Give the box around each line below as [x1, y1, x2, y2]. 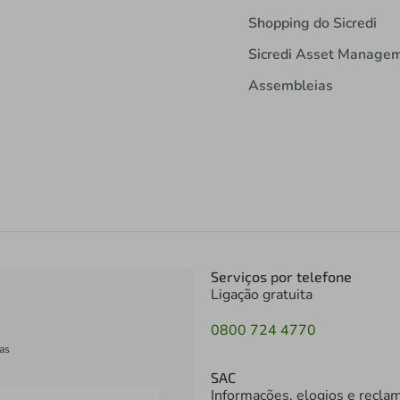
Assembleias [247, 76, 333, 96]
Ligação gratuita [211, 285, 312, 305]
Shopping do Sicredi [247, 13, 377, 34]
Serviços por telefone [211, 268, 352, 286]
